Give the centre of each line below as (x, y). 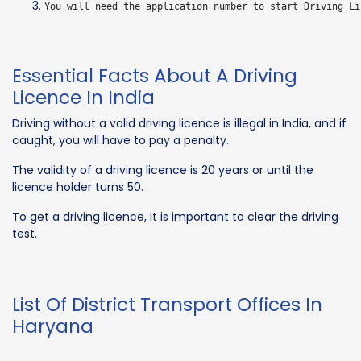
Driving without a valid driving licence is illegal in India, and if (179, 123)
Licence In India (83, 97)
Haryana (53, 326)
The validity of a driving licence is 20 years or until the (163, 170)
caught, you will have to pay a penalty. (120, 140)
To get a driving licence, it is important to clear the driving (175, 216)
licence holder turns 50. (78, 187)
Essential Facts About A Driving (155, 75)
